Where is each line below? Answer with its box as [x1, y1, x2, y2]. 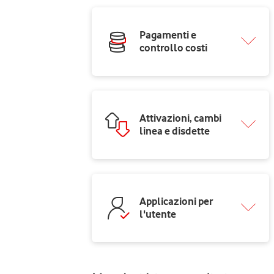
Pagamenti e [139, 29, 196, 41]
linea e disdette [139, 125, 210, 137]
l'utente [139, 208, 176, 220]
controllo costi [139, 42, 207, 54]
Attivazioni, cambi [139, 112, 221, 124]
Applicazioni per [139, 195, 213, 207]
